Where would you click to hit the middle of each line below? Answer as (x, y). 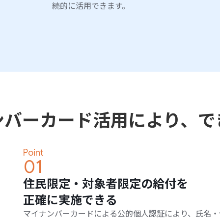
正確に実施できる (70, 200)
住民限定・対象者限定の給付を (106, 184)
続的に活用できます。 (91, 6)
